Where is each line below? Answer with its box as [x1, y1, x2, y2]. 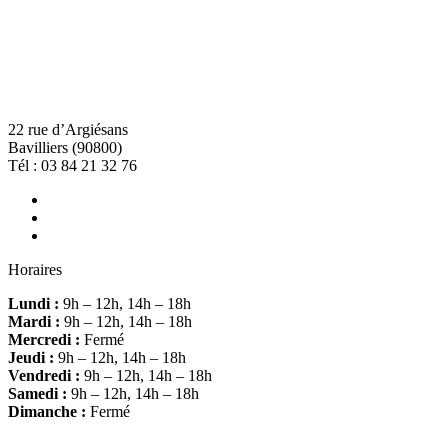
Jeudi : [8, 348, 58, 366]
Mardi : [8, 312, 64, 330]
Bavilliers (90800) [8, 138, 122, 156]
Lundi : [8, 294, 63, 312]
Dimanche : [8, 402, 90, 420]
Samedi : [8, 384, 71, 402]
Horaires [8, 260, 62, 278]
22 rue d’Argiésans [8, 120, 128, 138]
